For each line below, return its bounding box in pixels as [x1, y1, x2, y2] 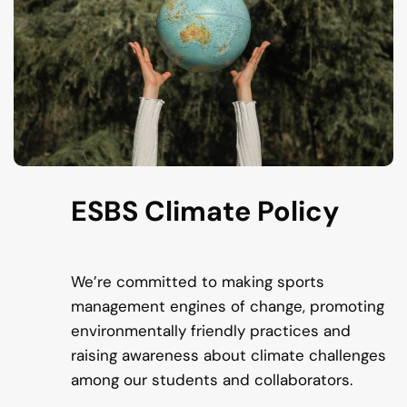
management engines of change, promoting [70, 296, 384, 317]
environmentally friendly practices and [70, 321, 351, 342]
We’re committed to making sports [70, 272, 324, 293]
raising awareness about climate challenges [70, 345, 386, 366]
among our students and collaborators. [70, 370, 352, 391]
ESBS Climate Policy [70, 194, 339, 230]
